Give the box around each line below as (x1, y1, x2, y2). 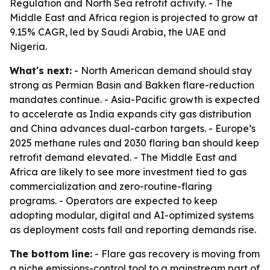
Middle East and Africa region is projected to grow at (10, 11, 258, 24)
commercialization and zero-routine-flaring (10, 180, 212, 192)
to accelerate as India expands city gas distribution (10, 108, 251, 120)
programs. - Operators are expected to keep (10, 195, 218, 207)
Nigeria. (10, 40, 47, 52)
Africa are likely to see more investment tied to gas (10, 166, 246, 178)
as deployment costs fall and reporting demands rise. (10, 224, 256, 236)
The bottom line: (10, 248, 92, 260)
